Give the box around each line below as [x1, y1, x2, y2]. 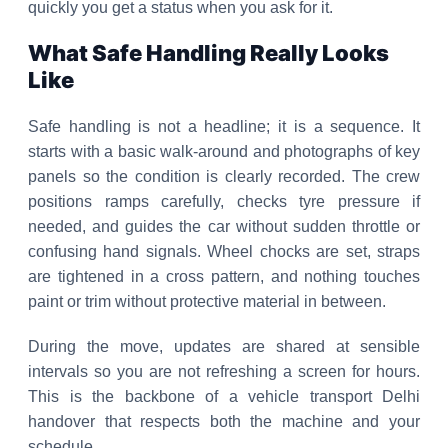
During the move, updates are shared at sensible [28, 338, 420, 355]
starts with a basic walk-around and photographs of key [28, 143, 420, 160]
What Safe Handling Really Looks [28, 40, 389, 66]
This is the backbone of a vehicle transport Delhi [28, 388, 420, 405]
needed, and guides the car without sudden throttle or [28, 218, 420, 235]
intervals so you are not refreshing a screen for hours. [28, 363, 420, 380]
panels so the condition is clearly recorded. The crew [28, 168, 420, 185]
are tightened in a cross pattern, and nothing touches [28, 268, 420, 285]
